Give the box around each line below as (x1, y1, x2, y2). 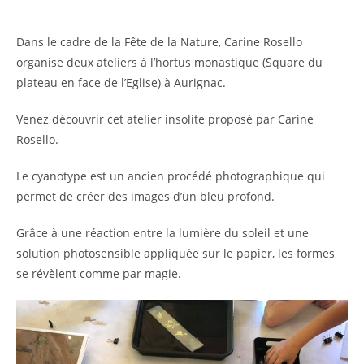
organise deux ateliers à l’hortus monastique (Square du (16, 54, 323, 70)
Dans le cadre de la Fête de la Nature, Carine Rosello (16, 34, 302, 50)
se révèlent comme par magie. (16, 266, 181, 281)
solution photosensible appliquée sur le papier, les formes (16, 245, 335, 261)
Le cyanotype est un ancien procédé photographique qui (16, 168, 325, 184)
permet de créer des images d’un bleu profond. (16, 188, 275, 204)
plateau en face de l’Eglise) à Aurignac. (16, 75, 226, 90)
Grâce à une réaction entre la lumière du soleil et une (16, 225, 309, 240)
